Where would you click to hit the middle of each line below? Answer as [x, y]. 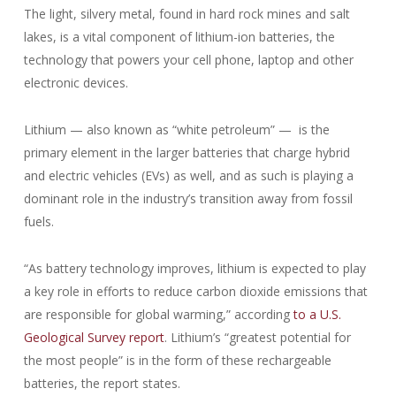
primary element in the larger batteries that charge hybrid [187, 152]
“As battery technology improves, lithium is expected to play [194, 268]
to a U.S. [317, 314]
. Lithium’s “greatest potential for [257, 337]
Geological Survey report [94, 337]
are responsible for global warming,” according [158, 314]
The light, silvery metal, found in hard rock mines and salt [187, 14]
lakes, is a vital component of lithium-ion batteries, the [179, 37]
